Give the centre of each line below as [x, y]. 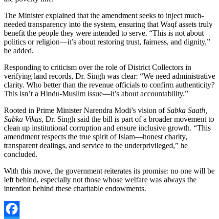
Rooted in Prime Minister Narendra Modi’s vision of [85, 110]
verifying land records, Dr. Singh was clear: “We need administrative [109, 76]
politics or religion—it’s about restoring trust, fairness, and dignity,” [107, 42]
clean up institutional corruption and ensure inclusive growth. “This [107, 128]
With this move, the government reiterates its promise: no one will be [109, 171]
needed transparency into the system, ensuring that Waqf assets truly [108, 24]
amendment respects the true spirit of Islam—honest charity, [96, 136]
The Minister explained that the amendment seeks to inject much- [104, 15]
